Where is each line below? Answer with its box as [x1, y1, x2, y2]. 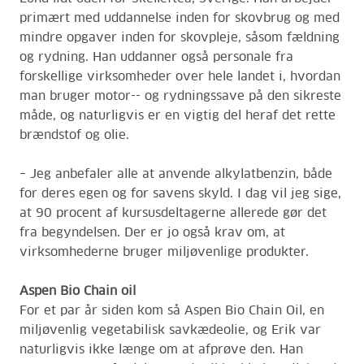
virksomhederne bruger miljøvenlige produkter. [19, 246, 309, 258]
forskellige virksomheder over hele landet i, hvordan [19, 71, 340, 83]
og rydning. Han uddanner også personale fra [19, 51, 293, 63]
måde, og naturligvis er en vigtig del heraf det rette [19, 110, 336, 122]
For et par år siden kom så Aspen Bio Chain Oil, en [19, 305, 324, 317]
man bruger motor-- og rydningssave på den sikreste [19, 90, 341, 102]
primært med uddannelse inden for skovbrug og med [19, 12, 340, 24]
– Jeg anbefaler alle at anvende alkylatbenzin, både [19, 168, 332, 180]
